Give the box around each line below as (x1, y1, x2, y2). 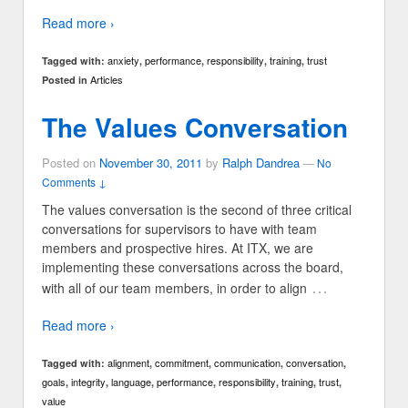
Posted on (42, 154, 96, 172)
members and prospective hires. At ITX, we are (42, 239, 313, 258)
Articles (90, 72, 123, 87)
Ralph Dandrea (222, 154, 300, 172)
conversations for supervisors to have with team (42, 219, 317, 239)
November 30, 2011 (99, 154, 202, 172)
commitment (155, 355, 209, 371)
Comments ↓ (42, 174, 107, 190)
